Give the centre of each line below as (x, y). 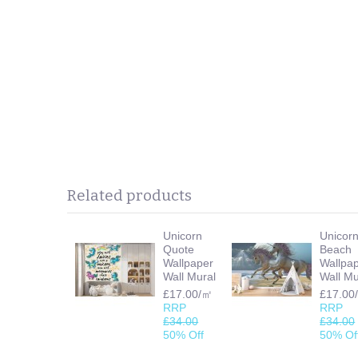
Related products (130, 195)
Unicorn (183, 235)
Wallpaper (189, 263)
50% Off (184, 334)
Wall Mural (190, 276)
